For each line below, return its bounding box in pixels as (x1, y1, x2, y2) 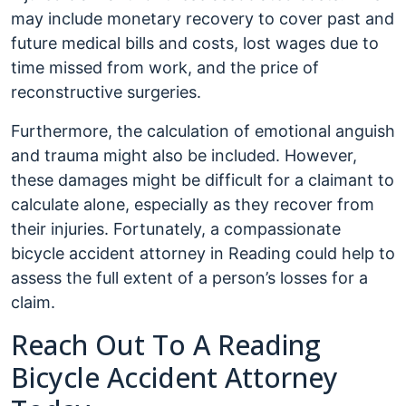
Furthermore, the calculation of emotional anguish (11, 121, 395, 140)
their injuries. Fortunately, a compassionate (11, 219, 341, 238)
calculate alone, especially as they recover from (11, 195, 374, 214)
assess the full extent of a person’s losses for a (11, 268, 368, 287)
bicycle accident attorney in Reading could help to (11, 244, 395, 263)
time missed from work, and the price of (11, 58, 319, 77)
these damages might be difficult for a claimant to (11, 170, 394, 189)
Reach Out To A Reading (11, 326, 321, 363)
